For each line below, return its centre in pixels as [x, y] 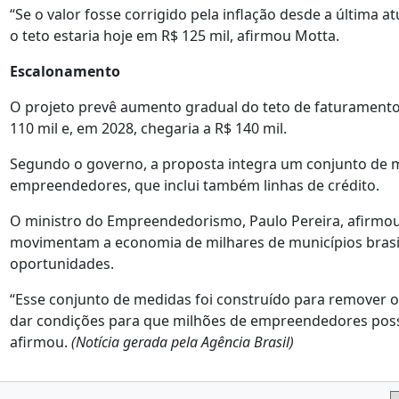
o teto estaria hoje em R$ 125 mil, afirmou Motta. [175, 36]
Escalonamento [65, 71]
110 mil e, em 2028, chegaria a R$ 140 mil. [148, 128]
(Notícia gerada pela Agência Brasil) [183, 342]
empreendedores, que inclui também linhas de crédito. [195, 185]
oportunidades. [62, 264]
